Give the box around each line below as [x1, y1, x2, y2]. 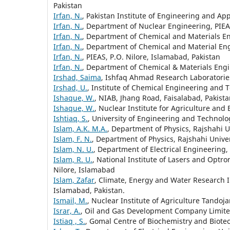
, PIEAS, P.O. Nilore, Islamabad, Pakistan [82, 51, 220, 62]
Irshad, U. [53, 82, 87, 92]
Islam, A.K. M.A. [53, 123, 107, 133]
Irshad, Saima [53, 72, 101, 82]
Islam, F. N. [53, 133, 92, 144]
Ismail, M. [53, 195, 87, 205]
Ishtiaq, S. [53, 113, 88, 123]
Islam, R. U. [53, 154, 92, 164]
